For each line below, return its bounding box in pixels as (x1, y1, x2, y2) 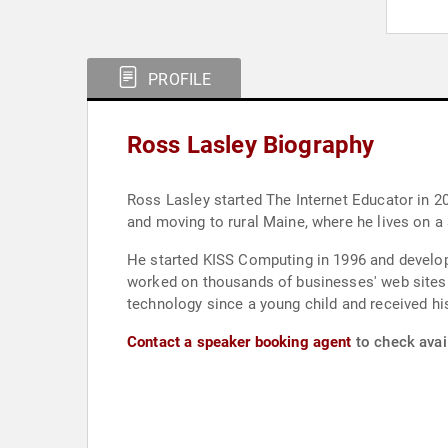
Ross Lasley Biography (127, 131, 375, 159)
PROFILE (144, 70, 212, 89)
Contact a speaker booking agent (127, 333, 352, 351)
